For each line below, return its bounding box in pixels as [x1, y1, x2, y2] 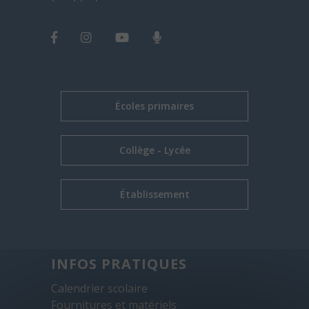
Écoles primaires [115, 99, 194, 113]
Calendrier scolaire [51, 281, 148, 297]
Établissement [119, 188, 190, 201]
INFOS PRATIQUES [51, 255, 187, 274]
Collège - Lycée [119, 143, 190, 157]
